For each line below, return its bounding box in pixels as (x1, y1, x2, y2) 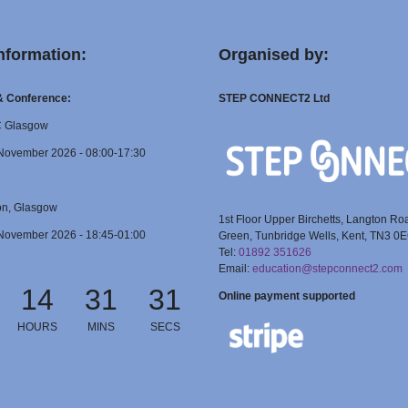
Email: (219, 261, 252, 275)
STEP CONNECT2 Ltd (219, 92, 330, 105)
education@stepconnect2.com (252, 261, 403, 275)
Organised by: (219, 46, 329, 64)
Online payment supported (219, 289, 355, 302)
